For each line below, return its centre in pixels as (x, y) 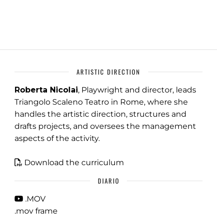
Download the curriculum (74, 163)
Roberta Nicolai (46, 90)
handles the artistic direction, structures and (101, 114)
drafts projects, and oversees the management (105, 126)
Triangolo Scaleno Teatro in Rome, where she (101, 102)
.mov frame (36, 211)
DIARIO (108, 181)
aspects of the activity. (57, 139)
